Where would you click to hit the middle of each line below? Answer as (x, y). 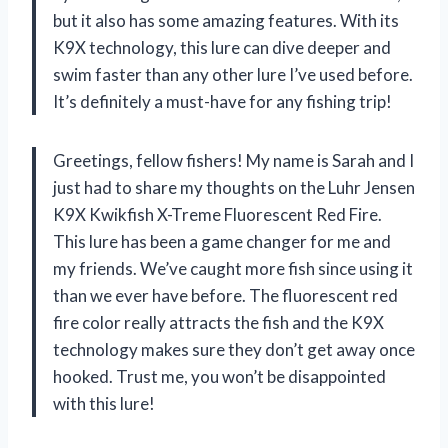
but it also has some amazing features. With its (226, 20)
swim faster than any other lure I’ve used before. (233, 74)
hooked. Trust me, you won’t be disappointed (219, 376)
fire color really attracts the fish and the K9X (218, 322)
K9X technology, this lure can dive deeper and (222, 47)
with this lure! (104, 403)
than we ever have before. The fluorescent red (225, 295)
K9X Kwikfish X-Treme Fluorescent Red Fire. (217, 214)
